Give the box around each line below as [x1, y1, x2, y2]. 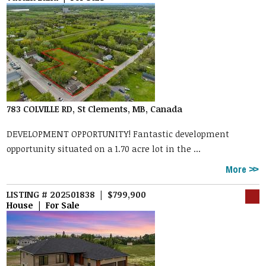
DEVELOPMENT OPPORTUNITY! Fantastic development [7, 128, 230, 140]
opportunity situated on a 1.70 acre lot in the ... [7, 143, 201, 155]
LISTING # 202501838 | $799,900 [7, 189, 147, 201]
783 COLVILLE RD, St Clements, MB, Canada [7, 103, 183, 115]
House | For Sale [7, 199, 80, 211]
